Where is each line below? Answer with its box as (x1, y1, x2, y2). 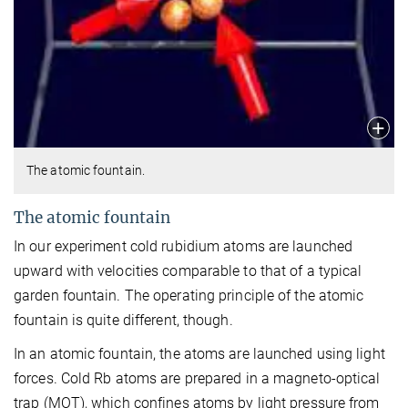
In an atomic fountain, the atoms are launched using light (14, 344, 385, 362)
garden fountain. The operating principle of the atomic (14, 286, 364, 304)
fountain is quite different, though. (14, 311, 233, 329)
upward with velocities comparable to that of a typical (14, 261, 362, 280)
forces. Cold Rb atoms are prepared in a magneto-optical (14, 369, 381, 387)
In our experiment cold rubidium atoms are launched (14, 237, 353, 255)
